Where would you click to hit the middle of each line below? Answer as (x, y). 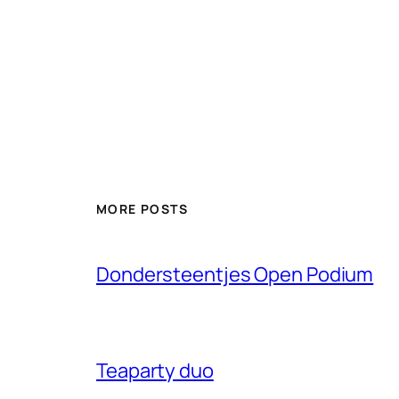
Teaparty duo (155, 370)
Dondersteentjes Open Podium (235, 274)
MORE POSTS (142, 208)
